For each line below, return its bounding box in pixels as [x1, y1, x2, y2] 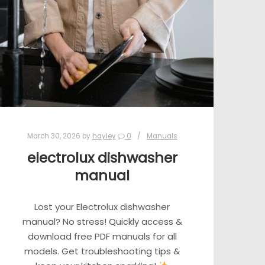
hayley [92, 131, 116, 141]
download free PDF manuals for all [27, 230, 177, 243]
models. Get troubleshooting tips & [24, 244, 180, 257]
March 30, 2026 [27, 131, 80, 141]
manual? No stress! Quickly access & [22, 215, 182, 228]
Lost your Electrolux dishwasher [34, 200, 170, 213]
